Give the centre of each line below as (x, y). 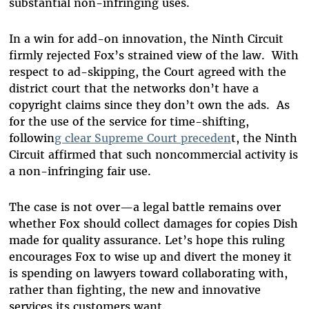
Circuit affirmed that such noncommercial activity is (153, 155)
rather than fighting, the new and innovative (134, 290)
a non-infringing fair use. (80, 171)
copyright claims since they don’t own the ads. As (149, 105)
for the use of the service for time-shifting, (129, 122)
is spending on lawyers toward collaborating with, (148, 273)
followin (31, 138)
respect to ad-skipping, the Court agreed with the (147, 72)
